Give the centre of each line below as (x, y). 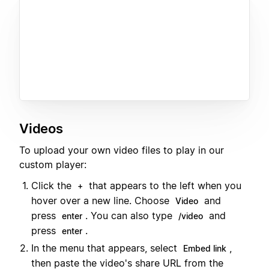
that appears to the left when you (164, 185)
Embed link (205, 248)
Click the (53, 185)
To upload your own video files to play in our (122, 150)
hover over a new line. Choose (102, 200)
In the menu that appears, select (106, 248)
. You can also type (130, 215)
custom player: (53, 165)
